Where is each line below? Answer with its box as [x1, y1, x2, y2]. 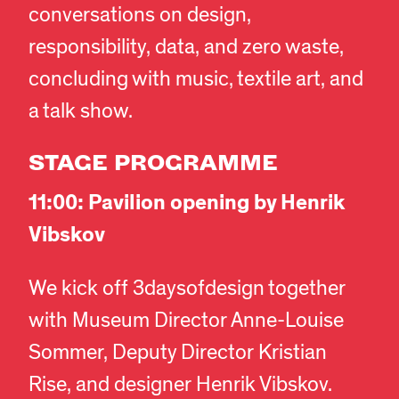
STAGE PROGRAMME [28, 148, 278, 175]
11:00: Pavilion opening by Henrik [28, 189, 346, 217]
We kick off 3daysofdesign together [28, 275, 346, 303]
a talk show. [28, 98, 133, 126]
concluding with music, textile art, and [28, 66, 363, 94]
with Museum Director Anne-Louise [28, 307, 344, 335]
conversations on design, [28, 2, 251, 29]
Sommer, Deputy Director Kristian [28, 339, 327, 367]
